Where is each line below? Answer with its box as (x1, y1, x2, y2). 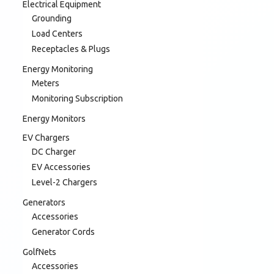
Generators (23, 197, 65, 207)
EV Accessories (32, 161, 91, 172)
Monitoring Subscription (32, 93, 123, 103)
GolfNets (23, 246, 56, 257)
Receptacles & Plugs (32, 43, 110, 54)
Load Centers (32, 28, 83, 39)
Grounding (32, 13, 72, 23)
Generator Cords (32, 226, 95, 237)
